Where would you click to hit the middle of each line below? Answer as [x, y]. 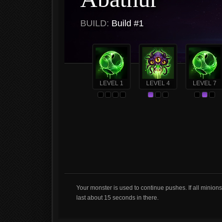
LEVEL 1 [111, 83]
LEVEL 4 [158, 83]
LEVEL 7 [205, 83]
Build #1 [126, 23]
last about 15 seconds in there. [117, 198]
